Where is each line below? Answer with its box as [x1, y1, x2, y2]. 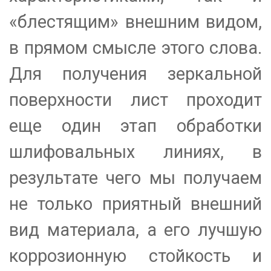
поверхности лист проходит [9, 90, 262, 111]
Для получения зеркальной [9, 64, 262, 85]
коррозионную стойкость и [9, 246, 262, 267]
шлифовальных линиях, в [9, 142, 262, 163]
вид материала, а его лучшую [9, 220, 262, 241]
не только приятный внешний [9, 194, 262, 215]
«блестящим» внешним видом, [9, 11, 262, 33]
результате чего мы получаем [9, 168, 262, 189]
